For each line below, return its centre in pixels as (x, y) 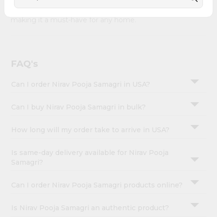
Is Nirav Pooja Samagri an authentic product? (90, 208)
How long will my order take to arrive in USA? (91, 130)
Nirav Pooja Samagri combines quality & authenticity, (108, 9)
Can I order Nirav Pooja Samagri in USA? (81, 85)
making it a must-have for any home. (74, 20)
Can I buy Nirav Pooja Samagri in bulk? (79, 107)
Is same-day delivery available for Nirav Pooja (90, 153)
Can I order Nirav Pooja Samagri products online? (97, 185)
